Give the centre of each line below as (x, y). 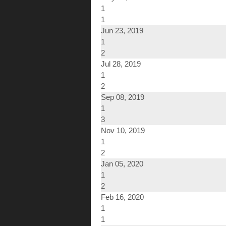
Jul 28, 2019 (121, 64)
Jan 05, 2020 (122, 164)
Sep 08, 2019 (123, 97)
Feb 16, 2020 (122, 197)
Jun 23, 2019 (122, 31)
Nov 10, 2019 (123, 131)
